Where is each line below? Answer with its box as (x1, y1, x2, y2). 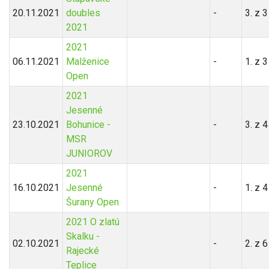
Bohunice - (65, 119, 110, 131)
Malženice (65, 56, 109, 68)
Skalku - (65, 231, 100, 243)
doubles (65, 7, 100, 19)
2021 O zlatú (65, 216, 119, 228)
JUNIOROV (65, 148, 112, 160)
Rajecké (65, 245, 99, 257)
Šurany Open (65, 196, 119, 208)
